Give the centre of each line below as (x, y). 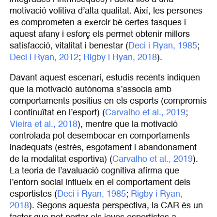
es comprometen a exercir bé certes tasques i (98, 23)
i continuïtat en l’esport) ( (57, 113)
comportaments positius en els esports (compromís (108, 101)
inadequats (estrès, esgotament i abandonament (103, 147)
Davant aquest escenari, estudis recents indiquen (105, 78)
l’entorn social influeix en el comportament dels (100, 182)
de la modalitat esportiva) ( (61, 159)
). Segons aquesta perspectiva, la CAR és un (116, 206)
